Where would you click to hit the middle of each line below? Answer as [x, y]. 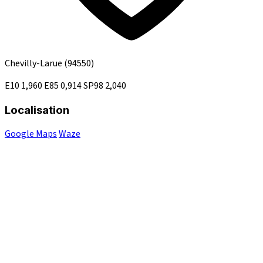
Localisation [37, 110]
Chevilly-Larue [34, 63]
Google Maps [31, 134]
